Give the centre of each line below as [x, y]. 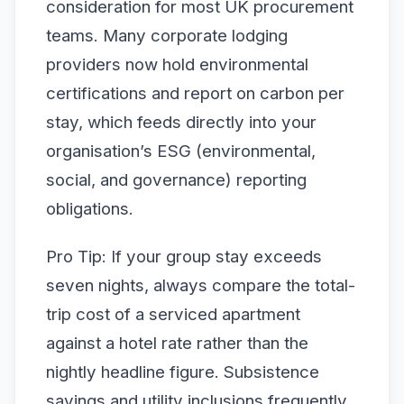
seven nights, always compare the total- [201, 285]
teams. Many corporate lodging [167, 35]
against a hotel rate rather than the [177, 343]
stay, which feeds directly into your [181, 122]
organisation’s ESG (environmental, [181, 151]
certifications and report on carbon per [195, 93]
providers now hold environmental [177, 64]
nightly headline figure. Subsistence [183, 372]
